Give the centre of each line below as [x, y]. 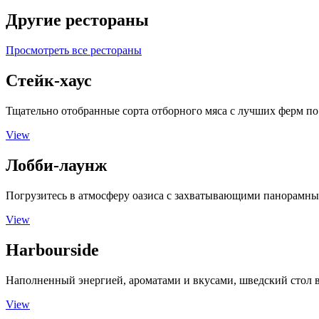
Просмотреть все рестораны [74, 51]
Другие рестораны [77, 20]
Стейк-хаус [49, 81]
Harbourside [52, 250]
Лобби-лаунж [56, 165]
